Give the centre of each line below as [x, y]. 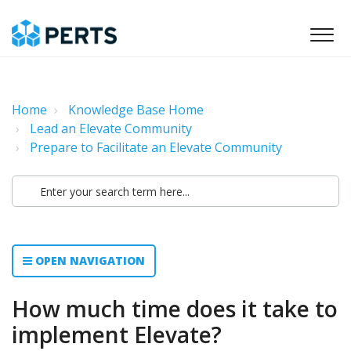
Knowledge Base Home [136, 110]
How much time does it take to [175, 309]
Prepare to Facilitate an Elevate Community [156, 147]
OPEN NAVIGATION [89, 261]
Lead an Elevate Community [111, 128]
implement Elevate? [117, 335]
